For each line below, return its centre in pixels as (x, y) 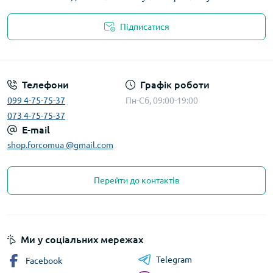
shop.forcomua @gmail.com (60, 145)
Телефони (45, 84)
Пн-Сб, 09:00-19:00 (161, 100)
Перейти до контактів (136, 180)
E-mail (36, 129)
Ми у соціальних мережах (82, 239)
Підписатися (144, 27)
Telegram (174, 259)
